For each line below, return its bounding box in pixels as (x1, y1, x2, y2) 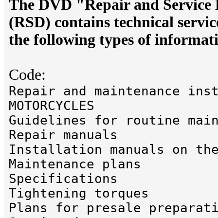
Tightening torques (9, 186, 149, 201)
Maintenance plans (9, 157, 141, 172)
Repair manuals (9, 127, 118, 143)
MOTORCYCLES (9, 98, 94, 113)
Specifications (9, 171, 118, 186)
